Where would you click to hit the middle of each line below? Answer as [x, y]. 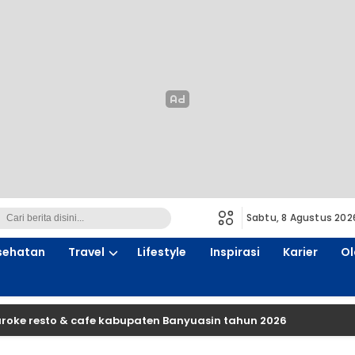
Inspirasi [235, 252]
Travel [87, 252]
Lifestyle [162, 252]
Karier [300, 252]
